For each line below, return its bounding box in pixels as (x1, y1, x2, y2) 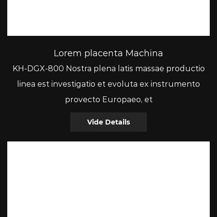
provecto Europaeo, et (64, 95, 153, 105)
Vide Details (87, 118, 130, 127)
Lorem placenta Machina (54, 48, 163, 59)
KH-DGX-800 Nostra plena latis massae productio (12, 64, 205, 74)
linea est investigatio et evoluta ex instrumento (17, 79, 200, 89)
